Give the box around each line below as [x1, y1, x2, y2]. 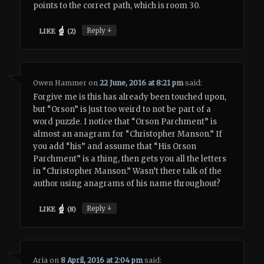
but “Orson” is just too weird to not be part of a [33, 104, 212, 114]
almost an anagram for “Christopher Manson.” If [33, 128, 223, 139]
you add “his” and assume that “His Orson [33, 141, 197, 151]
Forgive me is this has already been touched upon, [33, 91, 227, 102]
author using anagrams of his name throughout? [33, 178, 221, 189]
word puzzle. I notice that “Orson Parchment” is [33, 116, 217, 127]
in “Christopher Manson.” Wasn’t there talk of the [33, 166, 222, 176]
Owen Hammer [33, 78, 87, 87]
